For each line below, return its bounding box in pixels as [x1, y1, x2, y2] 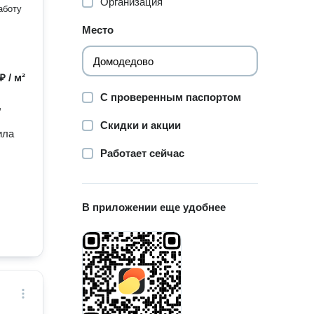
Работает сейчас [100, 147, 185, 159]
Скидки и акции [100, 119, 182, 131]
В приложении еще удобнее [82, 201, 226, 213]
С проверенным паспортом [100, 91, 242, 103]
